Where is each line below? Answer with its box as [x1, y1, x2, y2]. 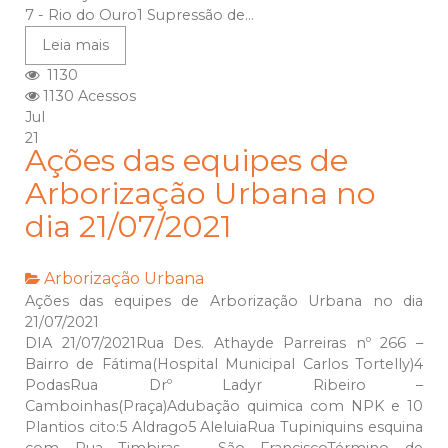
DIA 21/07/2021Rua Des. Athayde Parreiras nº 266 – [25, 334, 423, 353]
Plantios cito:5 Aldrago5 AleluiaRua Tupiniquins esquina [25, 418, 423, 437]
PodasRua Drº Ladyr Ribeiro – [25, 376, 423, 395]
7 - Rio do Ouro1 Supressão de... [25, 6, 254, 25]
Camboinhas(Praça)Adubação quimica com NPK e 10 [25, 397, 423, 416]
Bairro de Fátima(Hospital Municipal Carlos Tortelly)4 [25, 355, 423, 374]
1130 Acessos [39, 87, 136, 106]
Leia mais [42, 36, 109, 55]
